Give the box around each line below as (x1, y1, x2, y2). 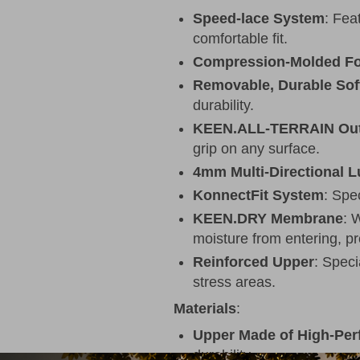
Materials (174, 301, 237, 317)
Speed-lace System (193, 10, 325, 27)
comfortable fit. (193, 31, 288, 47)
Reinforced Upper (193, 254, 315, 271)
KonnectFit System (193, 187, 325, 204)
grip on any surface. (193, 141, 321, 157)
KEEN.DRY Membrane (193, 211, 344, 227)
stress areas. (193, 274, 276, 291)
